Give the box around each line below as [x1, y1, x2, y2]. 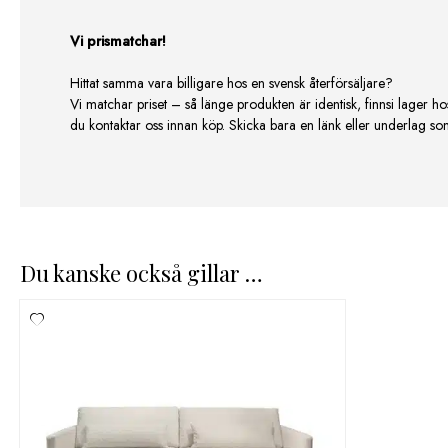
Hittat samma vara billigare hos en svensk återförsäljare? [70, 73, 393, 94]
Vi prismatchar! [70, 31, 166, 52]
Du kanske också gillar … [20, 258, 263, 289]
